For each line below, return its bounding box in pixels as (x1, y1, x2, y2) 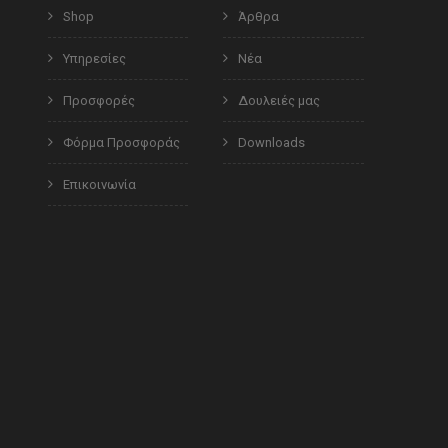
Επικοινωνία (63, 176, 136, 192)
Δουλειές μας (238, 92, 321, 108)
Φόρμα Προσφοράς (63, 134, 180, 150)
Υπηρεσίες (63, 50, 126, 66)
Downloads (238, 134, 306, 150)
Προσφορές (63, 92, 135, 108)
